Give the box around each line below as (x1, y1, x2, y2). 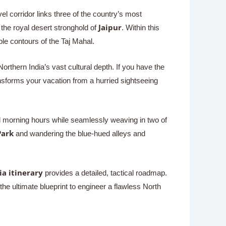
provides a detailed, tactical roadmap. (42, 168, 167, 177)
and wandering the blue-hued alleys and (13, 129, 145, 138)
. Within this (121, 23, 159, 32)
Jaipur (98, 22, 122, 32)
